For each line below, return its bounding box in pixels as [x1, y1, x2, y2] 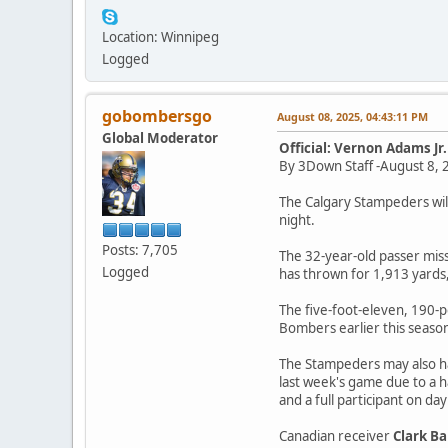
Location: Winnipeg [102, 28, 219, 47]
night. [279, 211, 315, 230]
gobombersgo [102, 105, 212, 128]
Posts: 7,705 [102, 241, 178, 260]
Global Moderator [102, 129, 218, 148]
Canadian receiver [279, 427, 393, 446]
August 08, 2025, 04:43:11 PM [277, 109, 428, 125]
